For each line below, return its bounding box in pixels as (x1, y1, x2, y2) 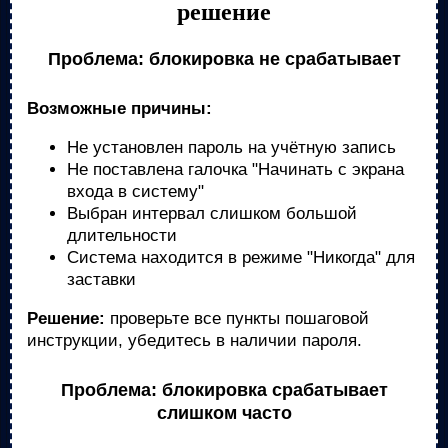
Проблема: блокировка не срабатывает (47, 49, 401, 69)
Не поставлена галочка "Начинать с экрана (67, 160, 404, 179)
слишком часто (156, 403, 292, 423)
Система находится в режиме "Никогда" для (67, 248, 415, 267)
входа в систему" (67, 182, 204, 201)
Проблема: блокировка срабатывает (60, 380, 388, 400)
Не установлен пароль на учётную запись (67, 138, 396, 157)
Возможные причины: (27, 99, 212, 118)
